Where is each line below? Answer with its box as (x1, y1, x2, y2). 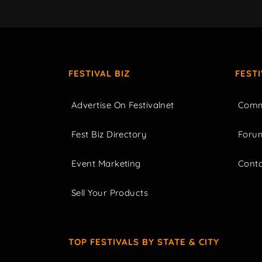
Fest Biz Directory (71, 129, 147, 140)
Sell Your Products (71, 187, 149, 199)
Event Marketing (71, 158, 141, 170)
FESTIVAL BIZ (68, 68, 130, 80)
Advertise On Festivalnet (71, 99, 174, 111)
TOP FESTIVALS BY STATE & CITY (68, 236, 219, 248)
